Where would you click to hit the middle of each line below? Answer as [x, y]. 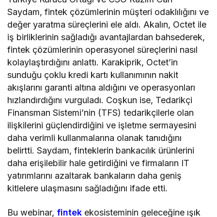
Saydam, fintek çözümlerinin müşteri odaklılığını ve [108, 12]
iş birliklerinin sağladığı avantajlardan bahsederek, [106, 37]
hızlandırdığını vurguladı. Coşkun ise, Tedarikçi [100, 100]
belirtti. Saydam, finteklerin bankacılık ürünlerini [101, 150]
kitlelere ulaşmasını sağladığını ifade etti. [88, 188]
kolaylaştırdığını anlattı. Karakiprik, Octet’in [93, 62]
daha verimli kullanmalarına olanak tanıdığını [95, 138]
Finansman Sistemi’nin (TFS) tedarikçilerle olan [101, 112]
